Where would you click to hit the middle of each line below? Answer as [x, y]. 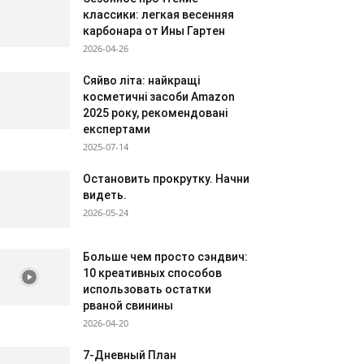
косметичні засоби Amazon [159, 97]
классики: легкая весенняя [158, 15]
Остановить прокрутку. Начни [166, 179]
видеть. [105, 195]
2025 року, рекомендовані [155, 113]
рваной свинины [128, 305]
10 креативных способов [152, 273]
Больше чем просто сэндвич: [165, 257]
